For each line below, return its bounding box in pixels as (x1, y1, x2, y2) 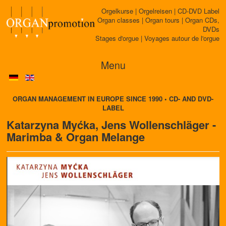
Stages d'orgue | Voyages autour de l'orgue (95, 33, 219, 43)
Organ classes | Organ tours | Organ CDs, (97, 15, 219, 25)
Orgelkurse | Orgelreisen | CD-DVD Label (101, 6, 219, 16)
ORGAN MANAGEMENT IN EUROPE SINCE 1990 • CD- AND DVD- (13, 94, 213, 103)
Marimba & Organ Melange (7, 129, 145, 145)
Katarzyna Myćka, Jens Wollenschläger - (7, 117, 216, 133)
